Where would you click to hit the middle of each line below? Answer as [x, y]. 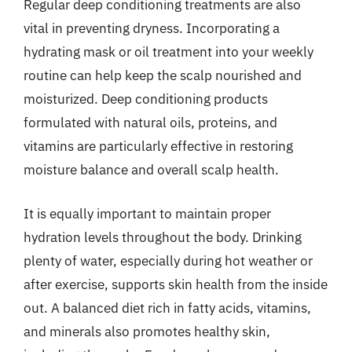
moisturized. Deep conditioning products [146, 99]
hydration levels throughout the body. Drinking [163, 237]
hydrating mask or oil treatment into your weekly [169, 52]
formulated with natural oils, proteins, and [150, 123]
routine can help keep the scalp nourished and [163, 75]
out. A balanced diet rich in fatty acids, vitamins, [167, 308]
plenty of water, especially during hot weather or [168, 260]
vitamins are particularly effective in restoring [158, 146]
